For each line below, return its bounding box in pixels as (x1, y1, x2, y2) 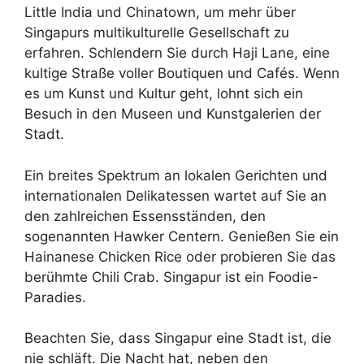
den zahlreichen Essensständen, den (24, 207, 266, 224)
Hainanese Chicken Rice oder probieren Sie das (24, 248, 336, 265)
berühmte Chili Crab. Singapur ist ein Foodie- (24, 268, 318, 285)
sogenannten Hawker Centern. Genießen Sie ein (24, 227, 339, 245)
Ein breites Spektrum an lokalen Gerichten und (24, 167, 327, 184)
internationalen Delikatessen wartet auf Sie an (24, 187, 327, 204)
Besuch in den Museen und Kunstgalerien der (24, 106, 321, 122)
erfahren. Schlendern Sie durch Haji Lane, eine (24, 45, 330, 61)
